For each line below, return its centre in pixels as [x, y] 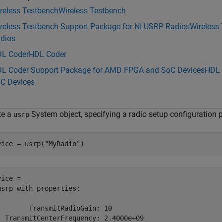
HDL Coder [48, 54]
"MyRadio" [62, 144]
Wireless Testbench [92, 11]
